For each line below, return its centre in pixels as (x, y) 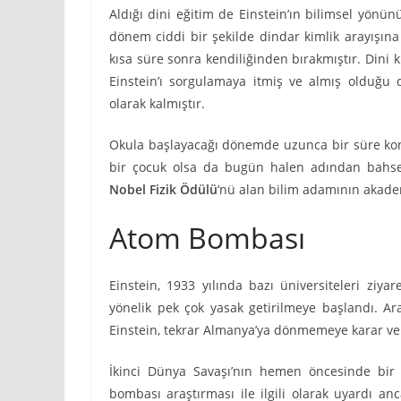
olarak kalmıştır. (157, 103)
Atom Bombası (207, 237)
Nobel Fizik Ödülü (163, 189)
